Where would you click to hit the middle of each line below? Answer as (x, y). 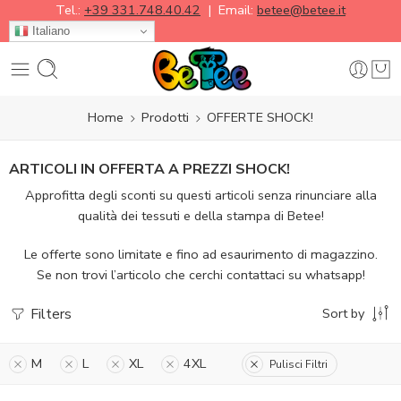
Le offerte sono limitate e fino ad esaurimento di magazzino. (200, 255)
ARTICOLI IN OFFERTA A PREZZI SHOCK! (149, 170)
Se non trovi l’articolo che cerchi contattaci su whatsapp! (200, 275)
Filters (49, 315)
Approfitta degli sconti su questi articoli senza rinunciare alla (200, 196)
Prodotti (165, 117)
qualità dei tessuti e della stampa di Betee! (200, 216)
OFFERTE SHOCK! (260, 117)
